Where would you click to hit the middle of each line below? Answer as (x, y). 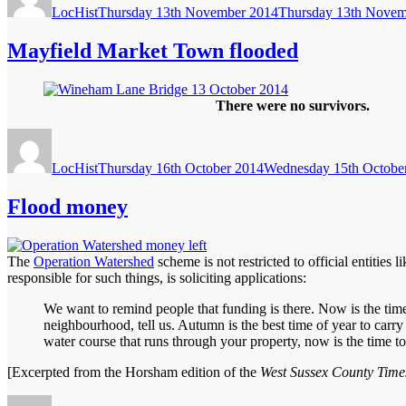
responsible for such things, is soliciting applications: (157, 278)
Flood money (68, 207)
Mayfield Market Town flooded (153, 51)
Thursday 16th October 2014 (181, 169)
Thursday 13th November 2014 (188, 13)
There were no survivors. (293, 106)
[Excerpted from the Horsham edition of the (134, 372)
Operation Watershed (94, 262)
